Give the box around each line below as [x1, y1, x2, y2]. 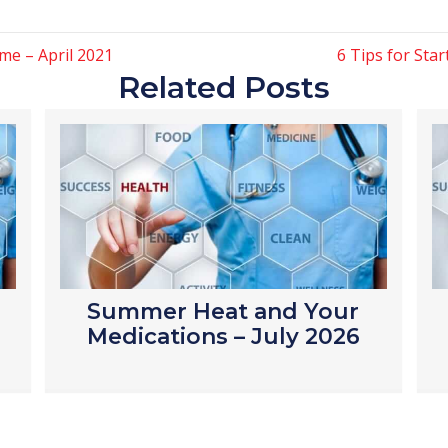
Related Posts [118, 69, 330, 107]
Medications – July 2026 [86, 323, 360, 351]
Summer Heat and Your [87, 298, 360, 326]
